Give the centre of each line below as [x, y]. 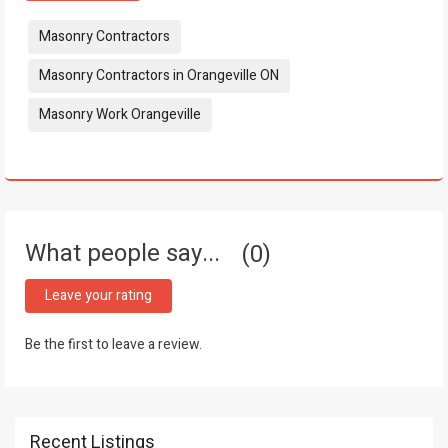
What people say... [125, 254]
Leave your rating [98, 295]
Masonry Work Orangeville [120, 114]
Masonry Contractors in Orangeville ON [159, 75]
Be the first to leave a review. [113, 344]
